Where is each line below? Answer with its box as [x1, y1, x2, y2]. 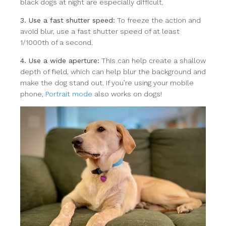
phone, [20, 90, 45, 98]
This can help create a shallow [99, 56, 206, 65]
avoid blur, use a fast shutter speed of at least [20, 27, 180, 35]
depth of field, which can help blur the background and [20, 68, 206, 76]
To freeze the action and [115, 16, 201, 24]
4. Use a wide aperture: [20, 56, 99, 65]
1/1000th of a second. [20, 38, 93, 46]
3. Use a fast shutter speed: [20, 16, 115, 24]
